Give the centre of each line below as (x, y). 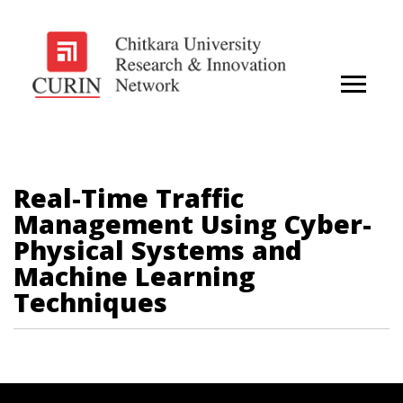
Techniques (90, 301)
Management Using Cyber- (193, 223)
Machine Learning (134, 275)
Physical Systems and (158, 249)
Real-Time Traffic (129, 197)
